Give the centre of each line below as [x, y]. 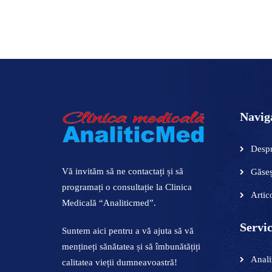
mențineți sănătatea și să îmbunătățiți [131, 246]
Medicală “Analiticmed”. [109, 202]
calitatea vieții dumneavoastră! [120, 262]
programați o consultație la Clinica [127, 187]
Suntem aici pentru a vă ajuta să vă [128, 230]
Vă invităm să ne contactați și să [123, 171]
